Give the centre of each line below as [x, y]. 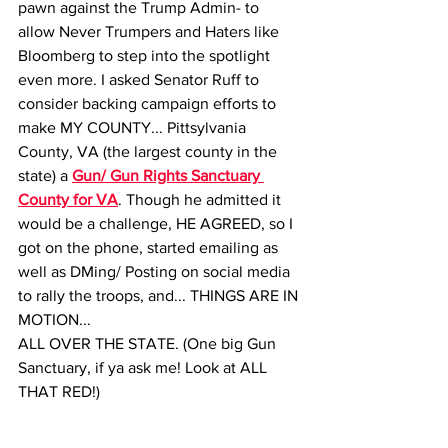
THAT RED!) [61, 391]
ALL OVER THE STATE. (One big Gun [149, 343]
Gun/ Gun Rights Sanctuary [168, 175]
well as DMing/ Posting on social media [156, 271]
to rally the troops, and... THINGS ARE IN [160, 295]
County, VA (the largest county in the [149, 151]
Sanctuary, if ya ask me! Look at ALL [144, 367]
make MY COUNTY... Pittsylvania [134, 127]
